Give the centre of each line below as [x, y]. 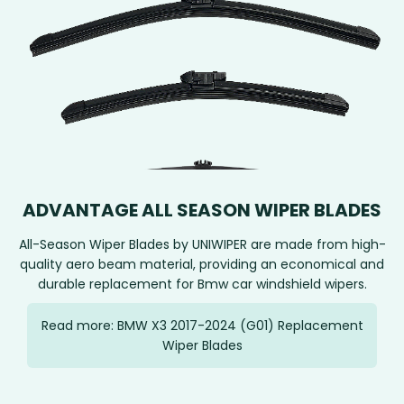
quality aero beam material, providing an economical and [202, 265]
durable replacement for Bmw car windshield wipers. [202, 285]
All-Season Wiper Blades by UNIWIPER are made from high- [202, 245]
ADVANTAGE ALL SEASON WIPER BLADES [202, 211]
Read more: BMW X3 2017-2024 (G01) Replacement [202, 326]
